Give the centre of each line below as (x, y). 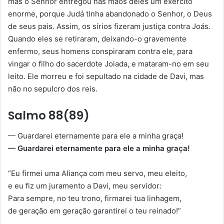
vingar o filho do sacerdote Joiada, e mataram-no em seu (108, 64)
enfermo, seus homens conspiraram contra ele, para (100, 51)
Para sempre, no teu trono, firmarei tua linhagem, (95, 198)
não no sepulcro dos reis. (53, 89)
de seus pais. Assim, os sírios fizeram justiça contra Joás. (109, 26)
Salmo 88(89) (49, 116)
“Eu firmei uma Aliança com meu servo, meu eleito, (97, 173)
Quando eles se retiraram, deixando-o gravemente (97, 39)
